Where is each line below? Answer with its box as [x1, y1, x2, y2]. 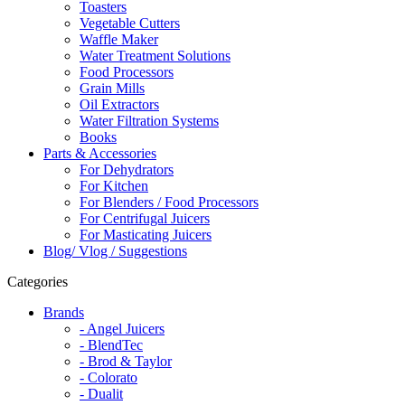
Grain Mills [80, 80, 145, 96]
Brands [43, 305, 84, 320]
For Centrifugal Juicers [80, 211, 210, 226]
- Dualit [80, 386, 123, 401]
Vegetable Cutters [80, 15, 180, 31]
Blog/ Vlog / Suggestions [43, 243, 187, 259]
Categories [7, 274, 68, 289]
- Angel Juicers [80, 321, 165, 336]
